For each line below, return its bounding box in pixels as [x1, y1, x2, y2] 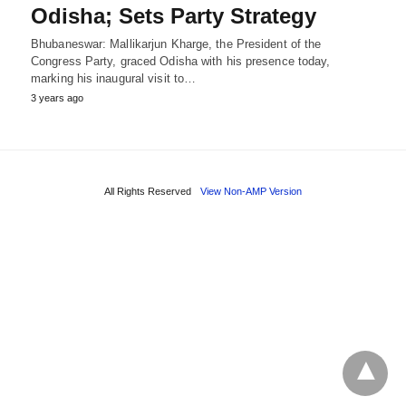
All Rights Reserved [104, 185, 191, 197]
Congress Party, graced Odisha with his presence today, [31, 53, 331, 68]
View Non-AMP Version [200, 185, 302, 197]
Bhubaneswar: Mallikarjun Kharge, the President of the [31, 36, 322, 51]
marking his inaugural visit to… [31, 71, 197, 85]
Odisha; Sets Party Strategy [31, 3, 316, 28]
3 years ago [31, 92, 83, 103]
